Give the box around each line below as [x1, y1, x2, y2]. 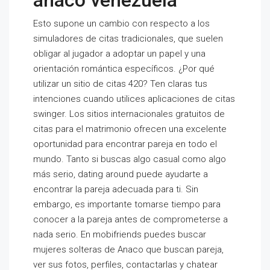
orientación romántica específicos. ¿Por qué [33, 63, 215, 74]
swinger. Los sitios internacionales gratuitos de [33, 108, 225, 119]
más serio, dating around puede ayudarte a [33, 169, 208, 180]
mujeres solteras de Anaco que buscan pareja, [33, 244, 224, 255]
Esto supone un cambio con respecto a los [33, 18, 210, 29]
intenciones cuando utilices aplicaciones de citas [33, 93, 235, 104]
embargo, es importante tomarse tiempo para [33, 199, 221, 210]
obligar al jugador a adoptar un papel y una [33, 48, 206, 59]
